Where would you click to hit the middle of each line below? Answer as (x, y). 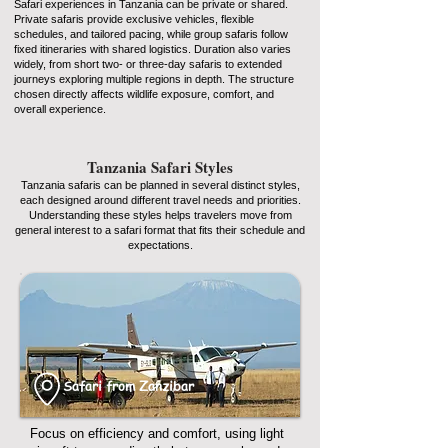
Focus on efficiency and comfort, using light (157, 433)
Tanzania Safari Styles (160, 167)
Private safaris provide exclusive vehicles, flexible (134, 19)
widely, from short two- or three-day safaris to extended (148, 64)
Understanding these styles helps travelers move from (160, 215)
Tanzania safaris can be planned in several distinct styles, (160, 185)
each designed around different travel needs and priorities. (160, 200)
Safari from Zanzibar (128, 385)
